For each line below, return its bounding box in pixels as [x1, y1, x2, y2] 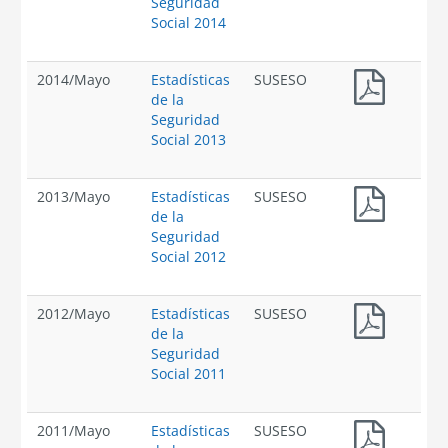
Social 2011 [151, 364, 226, 383]
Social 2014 [151, 13, 226, 32]
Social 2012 [151, 247, 226, 266]
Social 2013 [151, 130, 226, 149]
